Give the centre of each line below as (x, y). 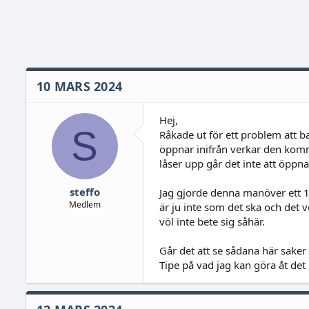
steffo (84, 191)
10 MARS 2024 (79, 86)
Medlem (84, 204)
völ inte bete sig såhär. (212, 221)
